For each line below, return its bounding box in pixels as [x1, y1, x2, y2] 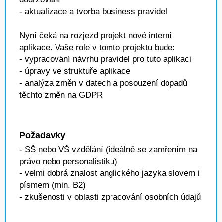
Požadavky [19, 130, 65, 140]
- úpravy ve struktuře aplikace [19, 66, 130, 76]
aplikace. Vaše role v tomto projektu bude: [19, 43, 175, 52]
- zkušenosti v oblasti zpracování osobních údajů [19, 192, 201, 202]
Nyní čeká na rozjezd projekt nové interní [19, 31, 172, 40]
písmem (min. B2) [19, 180, 86, 190]
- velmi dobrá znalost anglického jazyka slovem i [19, 168, 200, 178]
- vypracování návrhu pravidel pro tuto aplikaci [19, 55, 191, 64]
